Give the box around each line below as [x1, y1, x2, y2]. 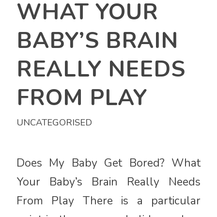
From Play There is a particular [16, 193, 201, 208]
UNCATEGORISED [16, 116, 92, 129]
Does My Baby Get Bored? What [16, 155, 201, 170]
